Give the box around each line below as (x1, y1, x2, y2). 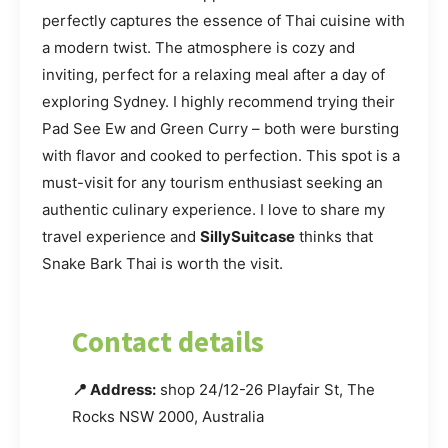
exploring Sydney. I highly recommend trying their (42, 91, 395, 111)
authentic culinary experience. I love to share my (42, 199, 385, 219)
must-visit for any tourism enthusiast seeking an (42, 172, 383, 192)
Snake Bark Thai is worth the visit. (42, 253, 283, 273)
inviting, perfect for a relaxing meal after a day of (42, 64, 385, 84)
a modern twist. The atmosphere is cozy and (42, 37, 355, 57)
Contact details (72, 323, 264, 360)
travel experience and (42, 226, 200, 246)
